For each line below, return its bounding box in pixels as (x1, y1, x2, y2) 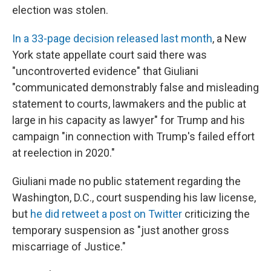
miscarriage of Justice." (12, 240, 126, 253)
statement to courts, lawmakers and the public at (12, 97, 246, 110)
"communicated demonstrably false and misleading (12, 81, 259, 94)
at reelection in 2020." (12, 146, 115, 159)
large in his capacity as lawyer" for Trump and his (12, 114, 245, 126)
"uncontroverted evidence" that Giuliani (12, 65, 198, 77)
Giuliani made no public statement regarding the (12, 175, 241, 188)
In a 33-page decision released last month (12, 32, 212, 45)
